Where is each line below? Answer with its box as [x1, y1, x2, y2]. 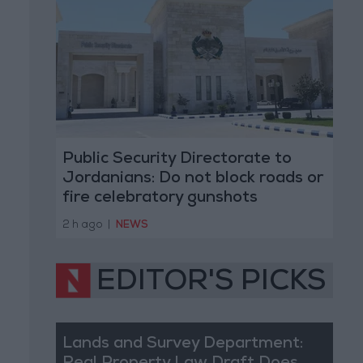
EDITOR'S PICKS [96, 268, 326, 298]
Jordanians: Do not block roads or [62, 171, 323, 188]
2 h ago [62, 220, 103, 231]
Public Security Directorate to [62, 152, 292, 169]
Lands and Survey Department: [62, 335, 303, 352]
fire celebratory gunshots [62, 190, 258, 207]
